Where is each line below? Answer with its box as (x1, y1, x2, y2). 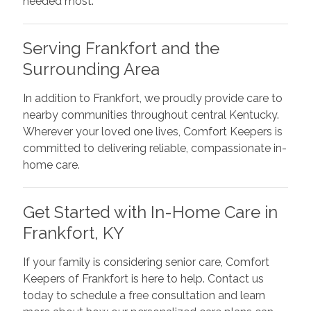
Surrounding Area (22, 59, 160, 80)
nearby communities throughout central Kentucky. (22, 108, 279, 122)
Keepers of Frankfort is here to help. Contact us (22, 272, 264, 286)
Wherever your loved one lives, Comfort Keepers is (22, 125, 283, 139)
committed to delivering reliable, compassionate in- (22, 142, 287, 155)
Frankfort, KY (22, 223, 124, 244)
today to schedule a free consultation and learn (22, 289, 265, 303)
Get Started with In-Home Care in (22, 202, 278, 223)
